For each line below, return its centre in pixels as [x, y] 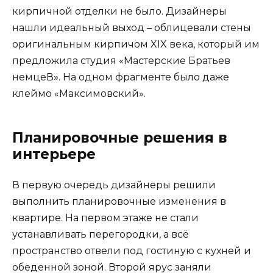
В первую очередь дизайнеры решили [114, 185]
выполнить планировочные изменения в [119, 202]
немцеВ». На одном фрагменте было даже [121, 77]
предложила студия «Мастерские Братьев [121, 61]
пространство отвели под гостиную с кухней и [132, 251]
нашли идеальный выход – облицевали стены [132, 28]
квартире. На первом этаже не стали [105, 218]
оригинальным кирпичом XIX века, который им [136, 44]
